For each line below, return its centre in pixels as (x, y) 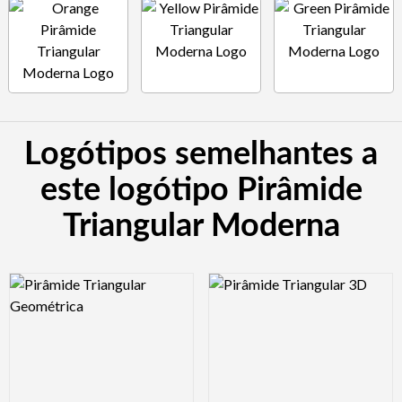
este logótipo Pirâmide (201, 190)
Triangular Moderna (201, 226)
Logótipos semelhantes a (201, 154)
